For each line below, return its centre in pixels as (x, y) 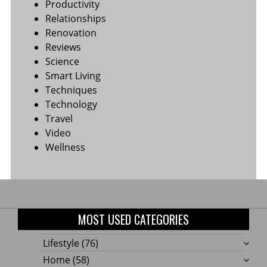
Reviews (63, 47)
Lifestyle (61, 243)
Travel (59, 118)
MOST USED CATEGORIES (133, 219)
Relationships (75, 18)
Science (62, 61)
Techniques (71, 90)
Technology (71, 104)
